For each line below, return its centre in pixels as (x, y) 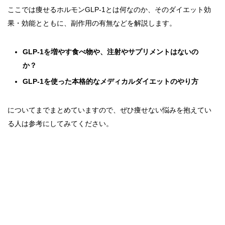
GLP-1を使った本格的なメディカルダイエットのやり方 (110, 81)
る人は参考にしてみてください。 (60, 123)
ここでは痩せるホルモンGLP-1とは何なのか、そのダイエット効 (109, 9)
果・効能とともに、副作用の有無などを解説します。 (92, 23)
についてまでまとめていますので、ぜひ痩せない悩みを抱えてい (109, 110)
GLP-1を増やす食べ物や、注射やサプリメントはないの (110, 51)
